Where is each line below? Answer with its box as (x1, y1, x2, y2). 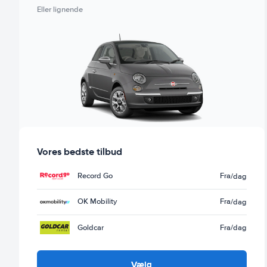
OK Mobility (77, 197, 117, 207)
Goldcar (77, 222, 104, 232)
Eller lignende (37, 5, 83, 14)
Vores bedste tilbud (37, 145, 122, 158)
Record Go (77, 171, 113, 181)
